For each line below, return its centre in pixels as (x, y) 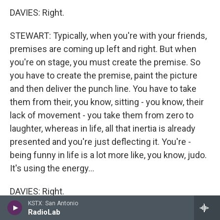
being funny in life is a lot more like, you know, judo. (108, 155)
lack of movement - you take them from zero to (102, 115)
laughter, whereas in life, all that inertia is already (103, 128)
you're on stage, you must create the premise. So (105, 62)
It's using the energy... (52, 168)
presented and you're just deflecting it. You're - (100, 142)
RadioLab (44, 212)
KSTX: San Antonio (53, 203)
